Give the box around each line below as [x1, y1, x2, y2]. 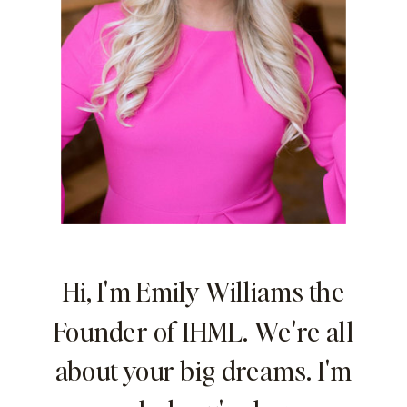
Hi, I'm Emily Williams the [61, 273, 346, 309]
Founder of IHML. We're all [53, 313, 354, 349]
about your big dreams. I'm [55, 352, 352, 388]
